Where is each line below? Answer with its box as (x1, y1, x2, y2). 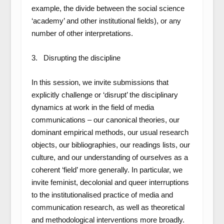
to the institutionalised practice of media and (31, 190, 173, 199)
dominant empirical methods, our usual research (31, 128, 188, 136)
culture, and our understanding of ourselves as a (31, 153, 188, 161)
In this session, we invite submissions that (31, 78, 168, 86)
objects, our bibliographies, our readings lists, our (31, 140, 190, 149)
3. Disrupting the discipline (31, 53, 120, 62)
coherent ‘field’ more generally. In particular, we (31, 165, 182, 174)
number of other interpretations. (31, 29, 133, 37)
